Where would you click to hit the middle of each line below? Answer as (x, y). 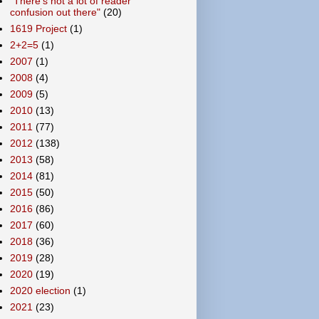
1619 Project (38, 28)
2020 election (40, 291)
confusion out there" (55, 12)
